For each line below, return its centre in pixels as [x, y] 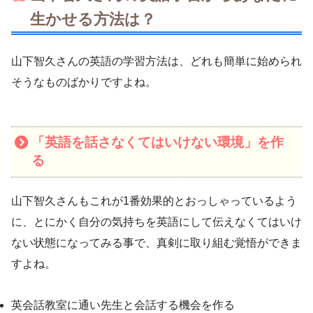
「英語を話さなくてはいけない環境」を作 [157, 143]
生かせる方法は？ [93, 20]
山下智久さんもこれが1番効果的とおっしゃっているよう [154, 201]
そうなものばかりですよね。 [84, 82]
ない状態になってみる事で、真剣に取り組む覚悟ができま [156, 242]
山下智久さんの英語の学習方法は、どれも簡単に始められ [156, 61]
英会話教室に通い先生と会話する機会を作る [123, 305]
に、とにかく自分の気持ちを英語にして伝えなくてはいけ [156, 221]
